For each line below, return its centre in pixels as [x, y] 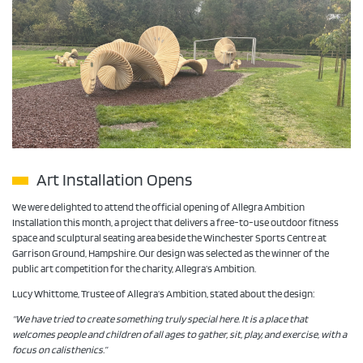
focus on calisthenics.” [60, 350]
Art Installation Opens [114, 180]
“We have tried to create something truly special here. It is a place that [160, 319]
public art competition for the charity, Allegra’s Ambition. [134, 269]
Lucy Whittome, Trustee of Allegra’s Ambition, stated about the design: [164, 294]
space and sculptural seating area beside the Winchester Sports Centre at [169, 238]
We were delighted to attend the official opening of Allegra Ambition [158, 207]
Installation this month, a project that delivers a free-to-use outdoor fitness [175, 222]
